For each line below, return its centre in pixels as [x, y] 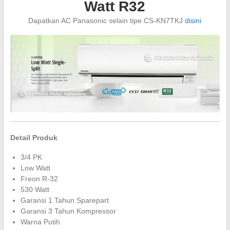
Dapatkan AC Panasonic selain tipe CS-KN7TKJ [107, 21]
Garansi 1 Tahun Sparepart [64, 200]
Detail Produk [34, 137]
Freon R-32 [39, 178]
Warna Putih [40, 222]
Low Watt [35, 168]
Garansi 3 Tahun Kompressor [68, 211]
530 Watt [35, 189]
